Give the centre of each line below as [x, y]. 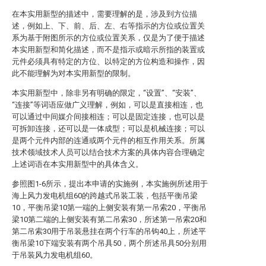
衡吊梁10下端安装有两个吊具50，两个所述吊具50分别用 [109, 243]
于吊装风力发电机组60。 [55, 255]
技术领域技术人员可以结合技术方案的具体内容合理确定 [108, 152]
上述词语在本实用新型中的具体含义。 [77, 164]
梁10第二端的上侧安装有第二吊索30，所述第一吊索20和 [109, 219]
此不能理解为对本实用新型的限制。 [74, 73]
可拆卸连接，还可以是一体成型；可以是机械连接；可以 [108, 129]
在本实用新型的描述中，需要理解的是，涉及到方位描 [104, 14]
